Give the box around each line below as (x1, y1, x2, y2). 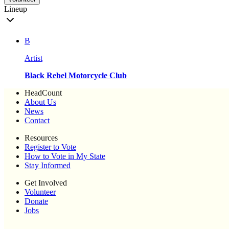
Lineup (4, 5, 27, 14)
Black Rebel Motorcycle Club (25, 71, 127, 80)
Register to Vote (25, 143, 76, 152)
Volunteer (25, 188, 56, 197)
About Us (25, 98, 56, 107)
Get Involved (25, 178, 67, 188)
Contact (25, 116, 50, 125)
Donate (25, 197, 48, 206)
